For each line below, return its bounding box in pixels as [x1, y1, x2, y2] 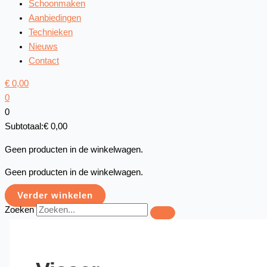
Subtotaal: [5, 122, 44, 132]
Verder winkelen [17, 190, 93, 200]
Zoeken [5, 204, 34, 215]
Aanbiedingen [29, 13, 81, 23]
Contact [29, 55, 59, 66]
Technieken [29, 27, 73, 37]
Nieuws [29, 41, 58, 51]
